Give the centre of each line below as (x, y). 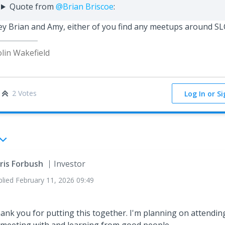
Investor (70, 164)
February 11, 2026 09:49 (55, 180)
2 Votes (24, 93)
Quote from (32, 7)
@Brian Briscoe (84, 7)
